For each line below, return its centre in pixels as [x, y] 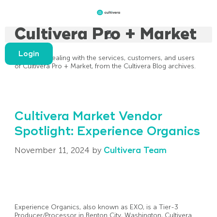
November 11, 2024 [52, 150]
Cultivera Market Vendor [88, 116]
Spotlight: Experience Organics [107, 132]
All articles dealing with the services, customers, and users [105, 58]
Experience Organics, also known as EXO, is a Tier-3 [96, 207]
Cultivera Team [135, 150]
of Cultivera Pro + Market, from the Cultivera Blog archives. [105, 66]
